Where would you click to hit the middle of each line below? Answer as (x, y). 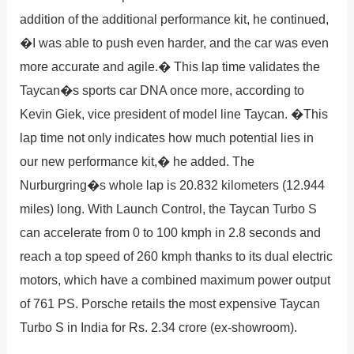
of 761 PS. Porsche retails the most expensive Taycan (170, 303)
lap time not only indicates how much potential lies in (167, 137)
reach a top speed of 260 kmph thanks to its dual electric (177, 256)
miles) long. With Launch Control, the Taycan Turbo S (169, 208)
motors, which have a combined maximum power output (175, 279)
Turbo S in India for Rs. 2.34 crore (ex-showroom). (159, 327)
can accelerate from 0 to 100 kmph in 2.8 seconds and (171, 232)
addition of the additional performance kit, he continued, (175, 19)
